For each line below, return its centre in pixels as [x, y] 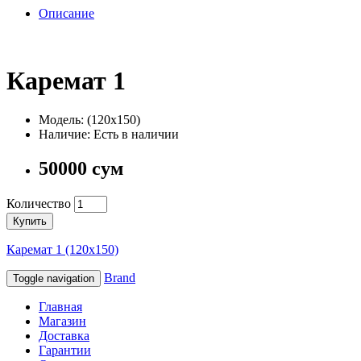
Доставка [64, 336]
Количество [39, 204]
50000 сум [81, 169]
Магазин [62, 322]
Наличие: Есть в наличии [109, 135]
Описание [66, 14]
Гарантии [65, 351]
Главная [60, 307]
